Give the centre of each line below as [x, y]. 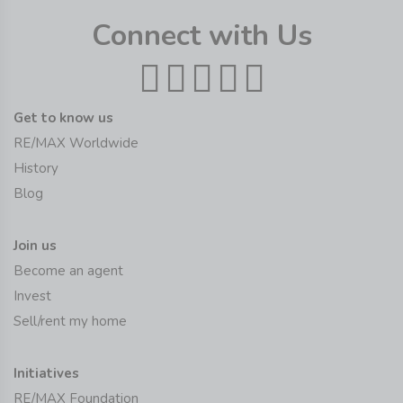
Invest [32, 296]
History [36, 169]
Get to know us [63, 118]
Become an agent [68, 271]
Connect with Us [201, 36]
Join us [35, 246]
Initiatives [46, 374]
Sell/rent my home [70, 322]
